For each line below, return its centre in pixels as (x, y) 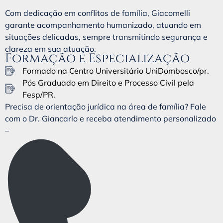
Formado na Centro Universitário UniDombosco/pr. (117, 70)
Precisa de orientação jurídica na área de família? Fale (106, 106)
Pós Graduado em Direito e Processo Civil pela (108, 82)
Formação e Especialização (97, 58)
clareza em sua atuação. (51, 49)
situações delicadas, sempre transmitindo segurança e (106, 37)
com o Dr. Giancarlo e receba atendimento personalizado (111, 118)
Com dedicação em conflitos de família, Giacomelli (98, 13)
